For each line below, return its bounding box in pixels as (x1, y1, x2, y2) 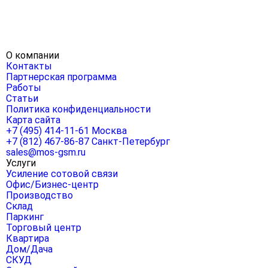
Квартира (6, 233, 49, 244)
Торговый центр (6, 222, 81, 233)
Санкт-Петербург (92, 136, 170, 147)
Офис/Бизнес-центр (6, 179, 99, 190)
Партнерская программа (6, 71, 117, 83)
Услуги (6, 157, 36, 169)
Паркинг (6, 211, 44, 223)
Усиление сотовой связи (6, 168, 118, 179)
